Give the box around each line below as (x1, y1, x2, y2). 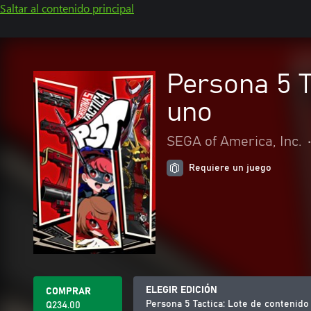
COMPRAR (46, 287, 91, 296)
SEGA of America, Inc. (167, 135, 302, 149)
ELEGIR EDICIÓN (146, 285, 217, 295)
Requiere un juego (189, 163, 271, 173)
